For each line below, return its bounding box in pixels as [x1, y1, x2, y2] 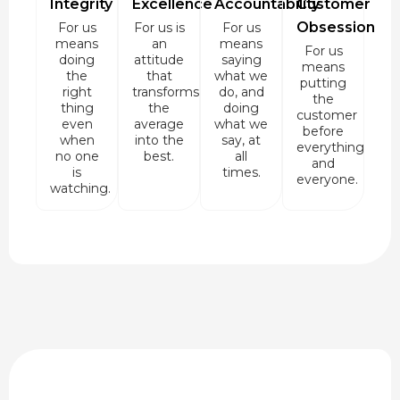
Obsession [296, 18, 375, 36]
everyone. [296, 171, 358, 187]
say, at [221, 131, 261, 148]
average [134, 115, 184, 132]
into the [134, 131, 184, 148]
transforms [132, 83, 199, 100]
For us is [133, 19, 185, 36]
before [303, 122, 344, 139]
